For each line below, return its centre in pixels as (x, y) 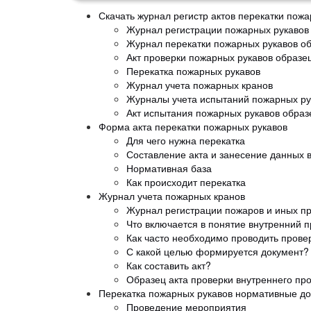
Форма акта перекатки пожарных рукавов (193, 126)
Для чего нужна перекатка (186, 140)
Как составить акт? (169, 265)
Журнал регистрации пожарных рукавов (218, 29)
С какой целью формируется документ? (218, 251)
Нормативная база (169, 168)
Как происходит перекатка (186, 182)
